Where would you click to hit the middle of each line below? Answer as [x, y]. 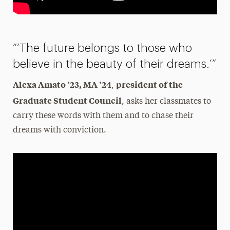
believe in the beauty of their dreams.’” [114, 64]
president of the [149, 84]
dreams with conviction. [59, 130]
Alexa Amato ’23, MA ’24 [62, 84]
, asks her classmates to [166, 101]
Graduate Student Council [67, 100]
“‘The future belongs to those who [102, 48]
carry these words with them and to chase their [103, 116]
